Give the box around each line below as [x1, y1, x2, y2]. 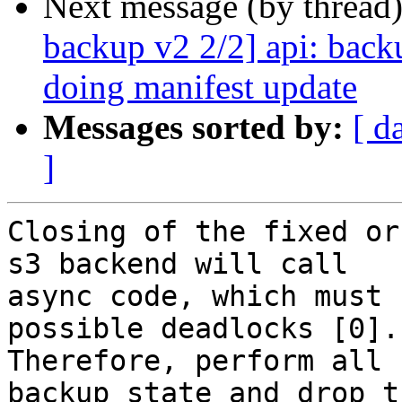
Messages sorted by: [43, 108, 344, 147]
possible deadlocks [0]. [7, 312, 399, 345]
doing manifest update [43, 67, 357, 107]
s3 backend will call [7, 248, 348, 281]
